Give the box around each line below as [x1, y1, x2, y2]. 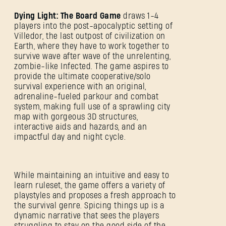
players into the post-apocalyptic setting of [14, 22, 173, 31]
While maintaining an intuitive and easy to [14, 171, 169, 180]
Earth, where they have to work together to [14, 42, 169, 51]
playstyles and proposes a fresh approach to [14, 191, 176, 200]
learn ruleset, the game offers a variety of [14, 181, 165, 190]
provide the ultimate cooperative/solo [14, 72, 151, 81]
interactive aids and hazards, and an [14, 123, 147, 132]
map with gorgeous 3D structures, [14, 112, 138, 122]
